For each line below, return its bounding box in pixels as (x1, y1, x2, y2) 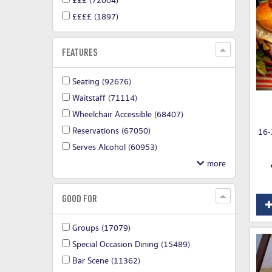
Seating (72, 76, 100, 89)
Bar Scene (72, 255, 109, 268)
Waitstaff (72, 92, 106, 105)
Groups (72, 222, 99, 235)
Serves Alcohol (72, 141, 126, 154)
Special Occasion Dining (72, 239, 158, 251)
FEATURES (62, 47, 98, 58)
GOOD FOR (62, 193, 97, 205)
